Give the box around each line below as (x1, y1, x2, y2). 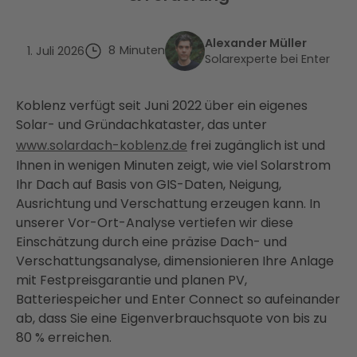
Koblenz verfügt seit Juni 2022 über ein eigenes (16, 96, 308, 115)
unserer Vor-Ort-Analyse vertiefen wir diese (16, 213, 293, 232)
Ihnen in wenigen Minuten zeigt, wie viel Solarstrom (16, 155, 331, 175)
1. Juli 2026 (27, 42, 85, 59)
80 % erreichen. (16, 328, 112, 347)
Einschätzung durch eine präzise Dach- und (16, 232, 287, 251)
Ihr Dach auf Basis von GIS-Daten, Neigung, (16, 175, 281, 194)
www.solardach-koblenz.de (16, 135, 187, 155)
